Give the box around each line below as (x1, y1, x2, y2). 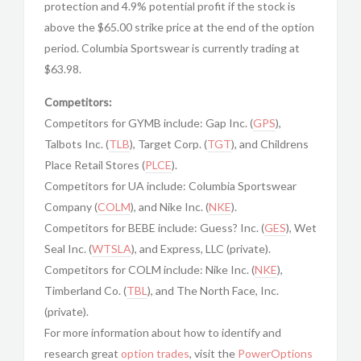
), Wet (286, 221, 317, 234)
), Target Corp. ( (130, 137, 207, 151)
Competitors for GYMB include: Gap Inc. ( (44, 116, 253, 130)
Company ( (44, 200, 98, 214)
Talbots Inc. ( (44, 137, 109, 151)
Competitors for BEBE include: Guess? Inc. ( (44, 221, 264, 234)
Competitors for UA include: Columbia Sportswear (44, 179, 297, 193)
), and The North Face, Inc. (147, 284, 279, 297)
